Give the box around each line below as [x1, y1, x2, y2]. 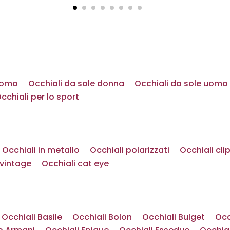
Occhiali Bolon [72, 210, 132, 223]
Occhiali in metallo [2, 144, 80, 156]
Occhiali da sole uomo [135, 77, 228, 89]
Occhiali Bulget [142, 210, 205, 223]
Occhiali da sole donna [28, 77, 124, 89]
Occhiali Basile [2, 210, 62, 223]
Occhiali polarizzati [90, 144, 169, 156]
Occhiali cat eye [42, 157, 109, 169]
